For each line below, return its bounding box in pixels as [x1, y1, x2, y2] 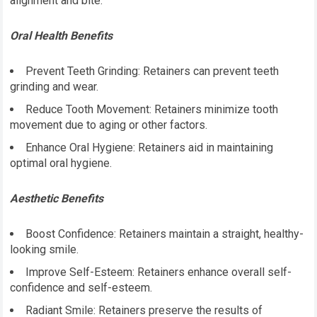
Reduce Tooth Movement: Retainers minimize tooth [25, 103, 279, 117]
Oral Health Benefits [10, 29, 113, 43]
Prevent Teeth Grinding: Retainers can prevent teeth [25, 64, 279, 79]
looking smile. [10, 243, 79, 257]
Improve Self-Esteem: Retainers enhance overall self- [25, 265, 292, 279]
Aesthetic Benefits [10, 192, 104, 206]
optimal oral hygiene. [10, 156, 113, 171]
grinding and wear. [10, 80, 99, 94]
